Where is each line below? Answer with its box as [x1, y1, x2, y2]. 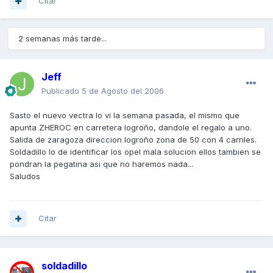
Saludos [10, 171, 40, 182]
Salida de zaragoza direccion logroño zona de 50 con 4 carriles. [10, 135, 257, 145]
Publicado [41, 86, 82, 96]
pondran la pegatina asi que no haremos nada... [10, 159, 193, 169]
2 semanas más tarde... [18, 34, 107, 44]
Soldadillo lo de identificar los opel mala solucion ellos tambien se [10, 147, 261, 157]
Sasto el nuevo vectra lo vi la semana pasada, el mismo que [10, 110, 239, 121]
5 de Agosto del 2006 [82, 86, 164, 96]
